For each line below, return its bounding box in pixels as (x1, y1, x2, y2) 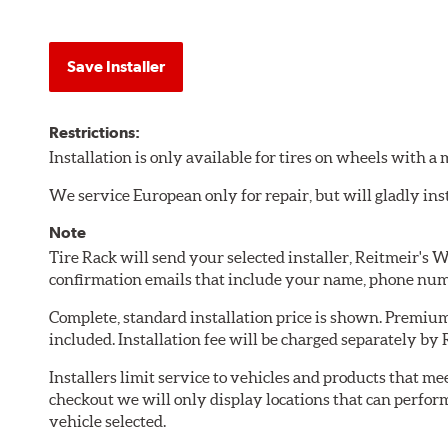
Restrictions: (49, 122, 141, 142)
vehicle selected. (49, 411, 167, 430)
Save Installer (67, 56, 166, 76)
